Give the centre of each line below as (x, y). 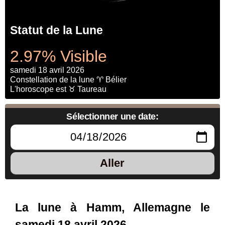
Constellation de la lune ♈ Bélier (68, 79)
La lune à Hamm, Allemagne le (113, 207)
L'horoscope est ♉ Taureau (58, 89)
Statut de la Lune (57, 30)
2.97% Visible (59, 56)
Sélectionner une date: (113, 116)
